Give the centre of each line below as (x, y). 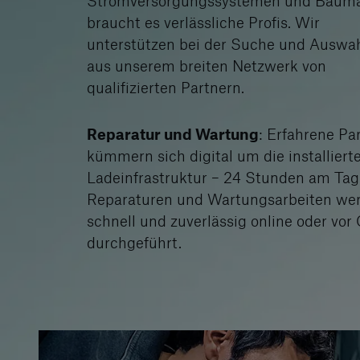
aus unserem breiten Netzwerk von (207, 65)
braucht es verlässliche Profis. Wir (203, 22)
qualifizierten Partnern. (166, 87)
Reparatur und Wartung (173, 134)
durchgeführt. (134, 242)
